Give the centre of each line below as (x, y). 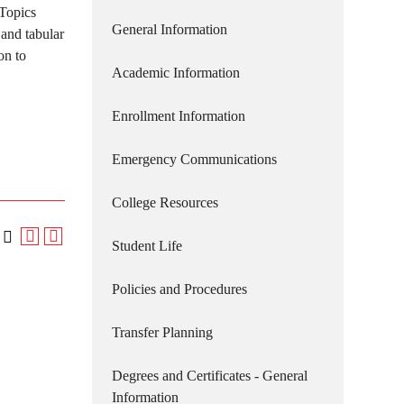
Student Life (147, 246)
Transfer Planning (162, 332)
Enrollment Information (179, 116)
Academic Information (176, 73)
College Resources (165, 202)
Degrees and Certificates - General (210, 376)
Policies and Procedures (179, 289)
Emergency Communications (194, 159)
